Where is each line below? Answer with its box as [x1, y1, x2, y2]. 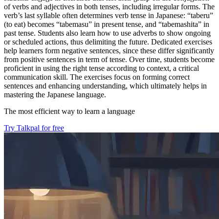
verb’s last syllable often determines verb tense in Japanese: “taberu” [4, 11, 213, 20]
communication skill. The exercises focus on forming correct [4, 72, 190, 81]
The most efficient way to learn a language [4, 107, 135, 115]
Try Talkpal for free [4, 123, 64, 132]
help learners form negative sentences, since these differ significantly [4, 46, 214, 55]
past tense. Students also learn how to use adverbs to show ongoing [4, 28, 211, 37]
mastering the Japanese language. [4, 90, 106, 99]
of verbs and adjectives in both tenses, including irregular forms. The [4, 2, 215, 11]
